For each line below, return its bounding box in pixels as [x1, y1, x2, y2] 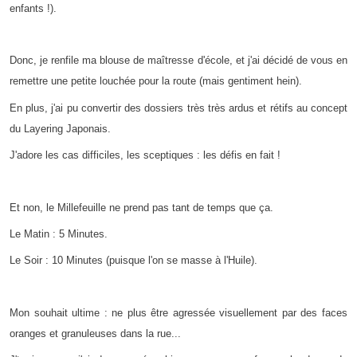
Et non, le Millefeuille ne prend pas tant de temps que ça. [10, 201, 273, 214]
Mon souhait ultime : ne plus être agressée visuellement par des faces [10, 306, 347, 319]
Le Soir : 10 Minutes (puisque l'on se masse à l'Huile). [10, 254, 257, 267]
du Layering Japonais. [10, 122, 111, 135]
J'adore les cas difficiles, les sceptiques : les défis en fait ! [10, 149, 280, 161]
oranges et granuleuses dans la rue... [10, 327, 181, 339]
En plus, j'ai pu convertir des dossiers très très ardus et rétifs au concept [10, 101, 347, 114]
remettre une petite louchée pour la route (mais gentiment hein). [10, 75, 302, 88]
